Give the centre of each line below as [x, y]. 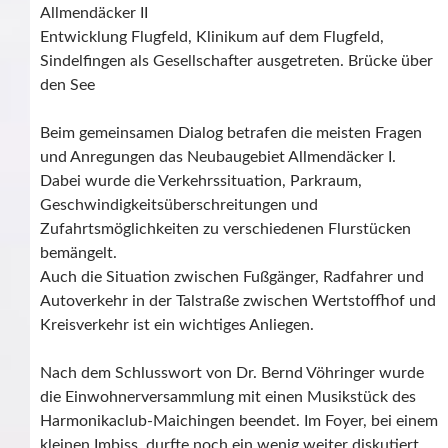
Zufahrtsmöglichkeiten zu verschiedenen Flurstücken [225, 229]
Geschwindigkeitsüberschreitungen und [179, 205]
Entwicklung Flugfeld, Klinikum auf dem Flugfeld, [212, 37]
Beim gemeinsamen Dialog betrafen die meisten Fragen [231, 133]
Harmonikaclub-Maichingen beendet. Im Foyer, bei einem [239, 421]
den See [67, 85]
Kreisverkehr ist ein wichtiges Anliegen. [177, 325]
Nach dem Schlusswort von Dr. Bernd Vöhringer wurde [232, 373]
